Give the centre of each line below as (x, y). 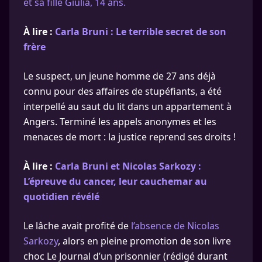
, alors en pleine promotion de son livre (144, 241)
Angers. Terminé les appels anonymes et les (120, 122)
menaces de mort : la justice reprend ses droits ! (130, 137)
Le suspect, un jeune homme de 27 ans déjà (120, 76)
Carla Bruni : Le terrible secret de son (141, 32)
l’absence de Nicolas (175, 226)
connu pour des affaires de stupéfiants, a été (123, 91)
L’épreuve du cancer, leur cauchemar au (115, 181)
